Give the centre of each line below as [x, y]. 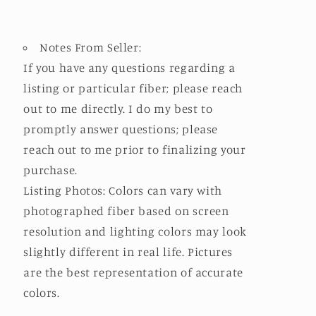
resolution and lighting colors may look [135, 232]
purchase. [52, 170]
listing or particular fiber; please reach [133, 89]
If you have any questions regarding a [129, 68]
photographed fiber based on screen [126, 211]
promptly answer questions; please [121, 129]
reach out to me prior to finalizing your [135, 150]
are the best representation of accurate [133, 273]
